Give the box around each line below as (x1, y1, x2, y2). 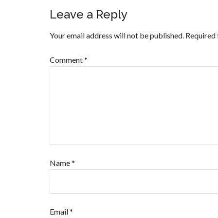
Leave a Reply (50, 7, 127, 21)
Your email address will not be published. (50, 30, 184, 40)
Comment (50, 54, 84, 64)
